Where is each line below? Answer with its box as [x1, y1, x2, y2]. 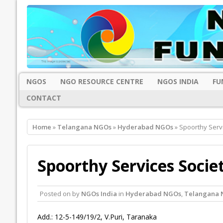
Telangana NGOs [57, 122, 111, 132]
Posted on [39, 189, 72, 199]
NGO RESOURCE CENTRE [60, 76, 143, 86]
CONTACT [26, 93, 61, 103]
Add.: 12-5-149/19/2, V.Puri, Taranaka [37, 212, 157, 222]
